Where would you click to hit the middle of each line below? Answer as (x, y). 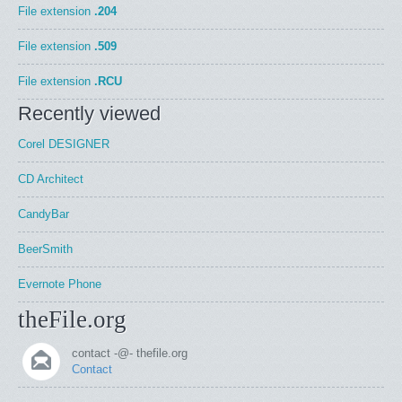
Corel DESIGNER (64, 144)
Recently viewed (89, 114)
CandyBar (44, 214)
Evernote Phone (60, 284)
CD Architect (51, 179)
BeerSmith (45, 249)
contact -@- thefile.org (130, 353)
